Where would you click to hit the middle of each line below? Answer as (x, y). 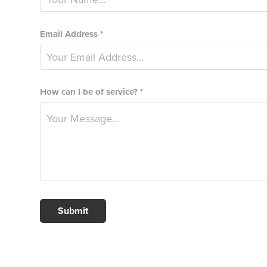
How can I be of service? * (92, 92)
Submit (73, 211)
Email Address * (72, 34)
